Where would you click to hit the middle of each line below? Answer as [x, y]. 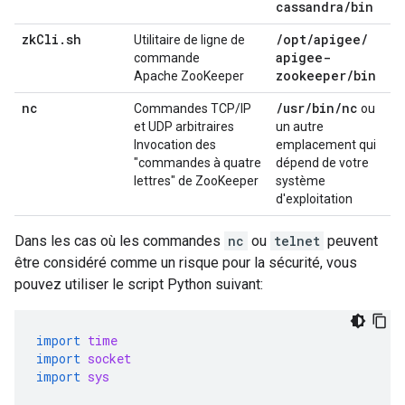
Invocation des [175, 145]
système [301, 181]
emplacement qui [326, 145]
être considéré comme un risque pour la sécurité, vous [186, 263]
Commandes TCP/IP [193, 108]
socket [109, 358]
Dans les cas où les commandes [119, 241]
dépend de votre [322, 163]
